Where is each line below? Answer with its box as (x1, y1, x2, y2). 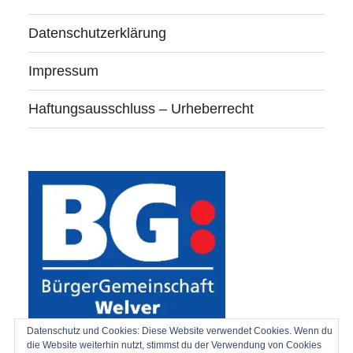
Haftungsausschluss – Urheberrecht (28, 101, 254, 117)
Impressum (28, 63, 98, 80)
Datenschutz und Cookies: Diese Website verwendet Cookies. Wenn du (27, 325, 333, 336)
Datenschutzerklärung (28, 25, 166, 42)
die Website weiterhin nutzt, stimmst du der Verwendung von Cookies (27, 340, 321, 351)
